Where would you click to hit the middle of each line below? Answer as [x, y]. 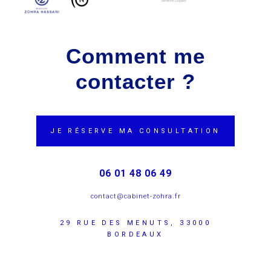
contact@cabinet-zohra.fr [135, 197]
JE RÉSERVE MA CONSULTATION [135, 131]
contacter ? [135, 82]
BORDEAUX [135, 235]
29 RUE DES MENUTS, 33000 [135, 223]
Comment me [135, 56]
